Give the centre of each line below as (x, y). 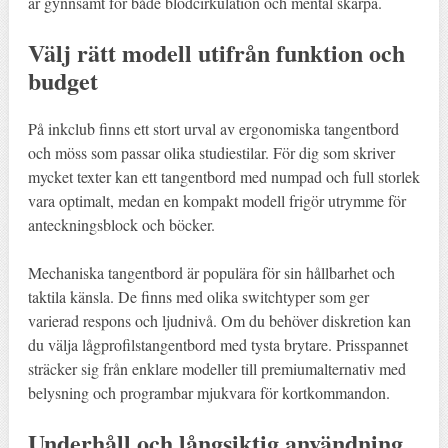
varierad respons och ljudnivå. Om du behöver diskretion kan (219, 320)
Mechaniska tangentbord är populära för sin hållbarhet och (211, 272)
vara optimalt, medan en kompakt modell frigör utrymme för (216, 200)
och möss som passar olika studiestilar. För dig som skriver (211, 152)
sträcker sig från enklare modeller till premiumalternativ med (216, 368)
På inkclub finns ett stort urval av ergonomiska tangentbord (213, 128)
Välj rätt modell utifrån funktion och (216, 52)
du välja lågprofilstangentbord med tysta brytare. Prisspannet (217, 344)
